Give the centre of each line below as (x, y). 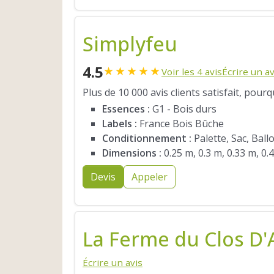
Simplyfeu (130, 43)
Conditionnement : (147, 139)
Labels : (120, 124)
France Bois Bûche (180, 124)
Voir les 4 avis (192, 71)
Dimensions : (132, 153)
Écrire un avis (113, 263)
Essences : (126, 109)
